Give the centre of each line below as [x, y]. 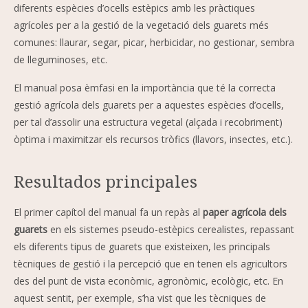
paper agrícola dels [245, 212]
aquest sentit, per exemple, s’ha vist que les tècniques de [140, 298]
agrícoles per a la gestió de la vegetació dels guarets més [141, 25]
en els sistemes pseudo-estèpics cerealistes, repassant [171, 229]
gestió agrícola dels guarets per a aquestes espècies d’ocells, [149, 104]
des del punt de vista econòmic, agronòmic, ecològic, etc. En [148, 280]
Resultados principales [106, 181]
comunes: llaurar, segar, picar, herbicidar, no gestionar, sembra [154, 42]
